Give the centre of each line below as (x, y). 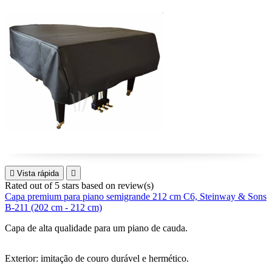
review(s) (136, 185)
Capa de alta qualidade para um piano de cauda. (96, 228)
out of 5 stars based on (74, 185)
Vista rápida (38, 173)
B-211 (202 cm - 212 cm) (53, 207)
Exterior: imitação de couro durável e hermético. (97, 258)
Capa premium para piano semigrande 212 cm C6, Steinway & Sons (136, 196)
